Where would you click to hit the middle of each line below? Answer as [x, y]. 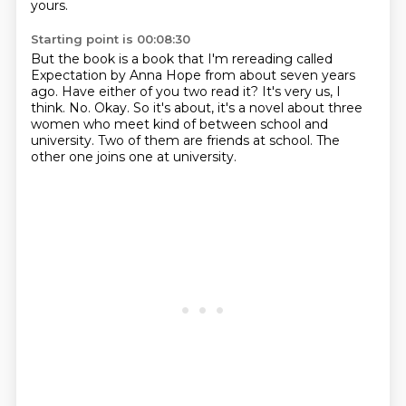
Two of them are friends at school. [207, 140]
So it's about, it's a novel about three [247, 108]
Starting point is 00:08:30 [110, 39]
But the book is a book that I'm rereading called [181, 59]
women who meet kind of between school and [179, 124]
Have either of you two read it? [161, 92]
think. [49, 108]
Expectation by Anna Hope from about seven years [193, 75]
